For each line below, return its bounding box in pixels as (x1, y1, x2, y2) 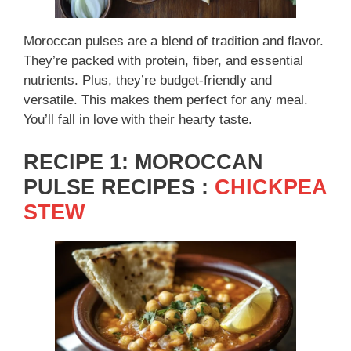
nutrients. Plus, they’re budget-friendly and (24, 73, 272, 89)
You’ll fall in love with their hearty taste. (24, 112, 252, 128)
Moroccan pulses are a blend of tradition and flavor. (24, 34, 324, 49)
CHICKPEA (215, 175, 327, 199)
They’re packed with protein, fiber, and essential (24, 53, 303, 69)
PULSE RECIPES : (24, 175, 215, 199)
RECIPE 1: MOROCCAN (24, 150, 263, 174)
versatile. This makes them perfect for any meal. (24, 92, 308, 108)
